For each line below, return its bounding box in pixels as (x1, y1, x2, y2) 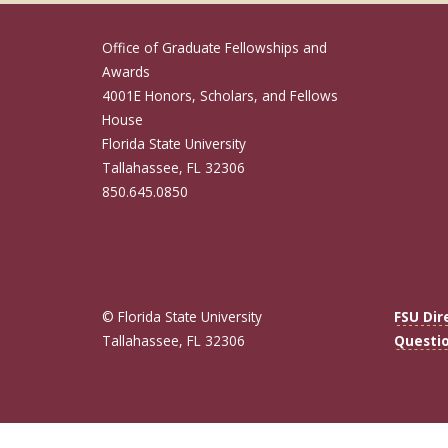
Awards (102, 62, 150, 82)
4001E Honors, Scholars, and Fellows (102, 86, 338, 106)
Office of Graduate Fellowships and (102, 38, 327, 58)
